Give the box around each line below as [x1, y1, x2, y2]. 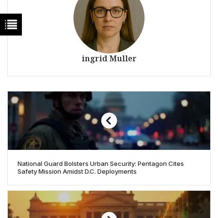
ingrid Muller [81, 53, 137, 64]
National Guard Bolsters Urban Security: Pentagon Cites [18, 159, 184, 167]
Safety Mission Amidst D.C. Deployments [18, 167, 137, 175]
